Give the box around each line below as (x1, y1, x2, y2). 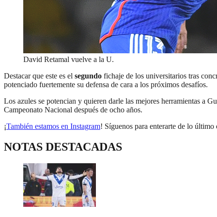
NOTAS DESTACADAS (4, 140, 122, 154)
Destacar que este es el (4, 72, 75, 80)
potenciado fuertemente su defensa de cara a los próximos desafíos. (4, 80, 208, 89)
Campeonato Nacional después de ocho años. (4, 106, 142, 114)
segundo (75, 72, 104, 80)
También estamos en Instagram (6, 122, 100, 131)
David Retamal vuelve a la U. (23, 55, 114, 64)
